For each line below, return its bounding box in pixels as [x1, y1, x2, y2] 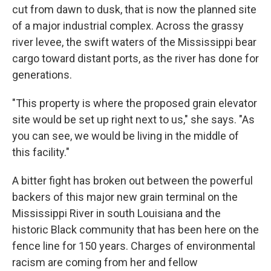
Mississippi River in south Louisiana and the [12, 207, 221, 220]
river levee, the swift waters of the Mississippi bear [12, 36, 256, 49]
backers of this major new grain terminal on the [12, 191, 238, 204]
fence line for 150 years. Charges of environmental [12, 240, 255, 253]
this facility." [12, 146, 70, 159]
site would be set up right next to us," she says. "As [12, 113, 255, 126]
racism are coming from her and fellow [12, 256, 198, 269]
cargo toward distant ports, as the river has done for [12, 52, 259, 65]
